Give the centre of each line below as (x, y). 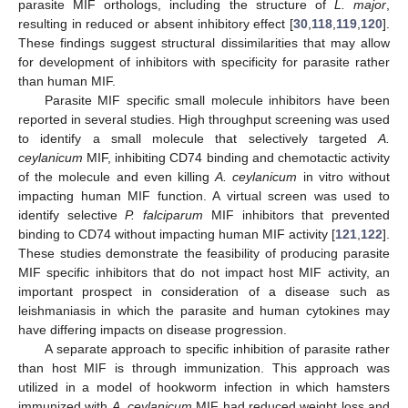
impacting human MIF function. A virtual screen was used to (204, 195)
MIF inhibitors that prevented (297, 214)
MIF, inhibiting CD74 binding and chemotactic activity (236, 157)
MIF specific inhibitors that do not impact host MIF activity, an (204, 272)
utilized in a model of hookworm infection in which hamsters (204, 387)
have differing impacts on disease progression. (153, 329)
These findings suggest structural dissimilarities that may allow (204, 42)
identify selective (72, 214)
